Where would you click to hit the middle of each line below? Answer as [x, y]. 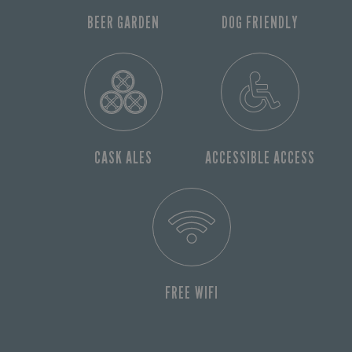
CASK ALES [123, 158]
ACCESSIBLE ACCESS [260, 158]
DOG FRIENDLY [260, 23]
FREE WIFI [192, 293]
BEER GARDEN [123, 23]
